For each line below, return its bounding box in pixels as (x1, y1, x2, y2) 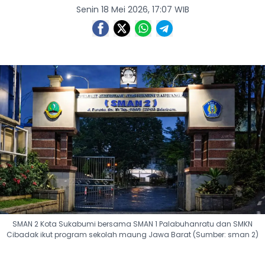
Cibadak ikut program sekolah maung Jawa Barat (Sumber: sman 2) (7, 230, 258, 240)
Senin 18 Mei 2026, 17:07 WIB (76, 4, 189, 15)
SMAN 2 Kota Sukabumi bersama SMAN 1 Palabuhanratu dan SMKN (12, 219, 253, 229)
